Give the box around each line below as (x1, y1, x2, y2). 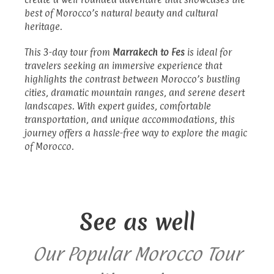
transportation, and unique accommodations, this (24, 113, 235, 125)
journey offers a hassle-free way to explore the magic (24, 127, 247, 139)
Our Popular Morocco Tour (32, 242, 242, 265)
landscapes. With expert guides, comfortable (24, 100, 211, 112)
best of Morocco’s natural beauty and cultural (24, 7, 218, 19)
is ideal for (185, 46, 232, 58)
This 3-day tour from (24, 46, 113, 58)
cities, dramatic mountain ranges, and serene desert (24, 86, 245, 98)
